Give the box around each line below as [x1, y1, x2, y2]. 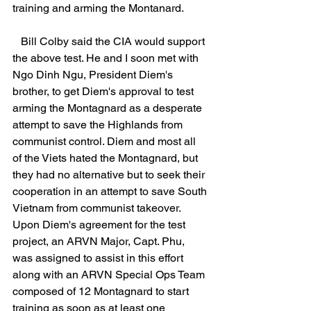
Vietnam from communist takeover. [12, 201, 183, 215]
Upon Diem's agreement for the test [12, 218, 188, 231]
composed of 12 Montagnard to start [12, 285, 192, 298]
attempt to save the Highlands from [12, 118, 185, 131]
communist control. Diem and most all [12, 135, 199, 148]
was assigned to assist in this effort [12, 251, 186, 264]
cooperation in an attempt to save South [12, 185, 210, 198]
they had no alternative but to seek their [12, 168, 208, 181]
